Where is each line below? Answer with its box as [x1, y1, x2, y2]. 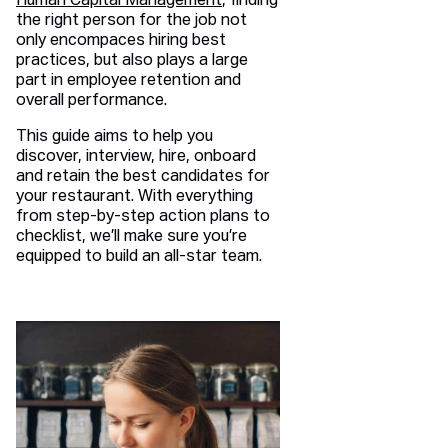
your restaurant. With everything [16, 189, 253, 206]
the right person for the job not [16, 13, 247, 30]
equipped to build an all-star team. [16, 249, 262, 266]
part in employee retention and [16, 73, 241, 90]
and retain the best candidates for [16, 169, 270, 186]
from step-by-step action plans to [16, 209, 270, 226]
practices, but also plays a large [16, 53, 248, 70]
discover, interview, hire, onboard [16, 149, 256, 166]
